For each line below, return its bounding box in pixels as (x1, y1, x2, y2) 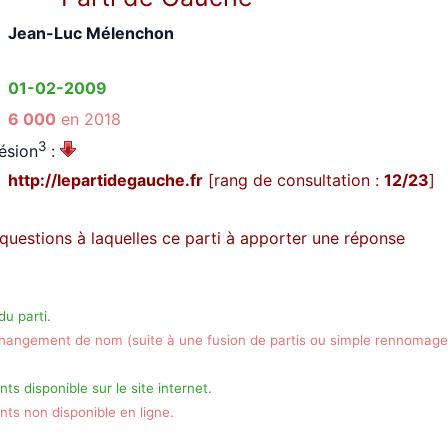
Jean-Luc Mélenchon (8, 23, 174, 43)
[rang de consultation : (203, 169, 384, 190)
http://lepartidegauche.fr (8, 169, 203, 190)
